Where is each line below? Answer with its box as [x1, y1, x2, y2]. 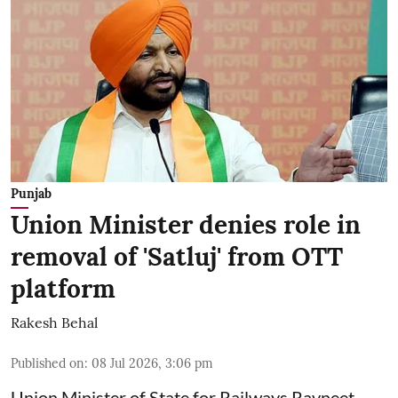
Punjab [11, 186, 52, 203]
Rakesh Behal [11, 314, 98, 332]
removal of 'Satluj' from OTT [11, 241, 343, 274]
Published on [11, 355, 84, 372]
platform [11, 273, 115, 306]
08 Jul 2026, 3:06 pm [92, 355, 213, 372]
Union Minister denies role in [11, 209, 361, 242]
